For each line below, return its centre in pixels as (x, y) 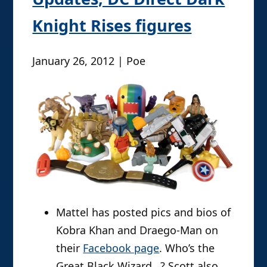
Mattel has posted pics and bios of (144, 212)
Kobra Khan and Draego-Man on (137, 230)
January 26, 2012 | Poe (89, 61)
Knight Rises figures (112, 26)
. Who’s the (187, 248)
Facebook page (121, 248)
